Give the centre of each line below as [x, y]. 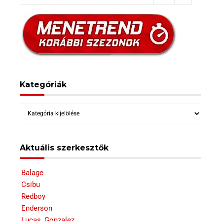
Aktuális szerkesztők [64, 148]
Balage [32, 173]
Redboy [33, 196]
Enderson [37, 208]
